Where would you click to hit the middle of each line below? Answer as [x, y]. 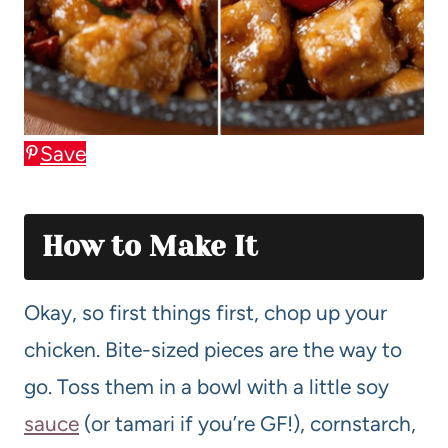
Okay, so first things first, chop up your [205, 313]
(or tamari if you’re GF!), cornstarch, [247, 424]
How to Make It [150, 247]
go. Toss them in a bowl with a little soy [206, 387]
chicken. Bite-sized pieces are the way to [213, 350]
